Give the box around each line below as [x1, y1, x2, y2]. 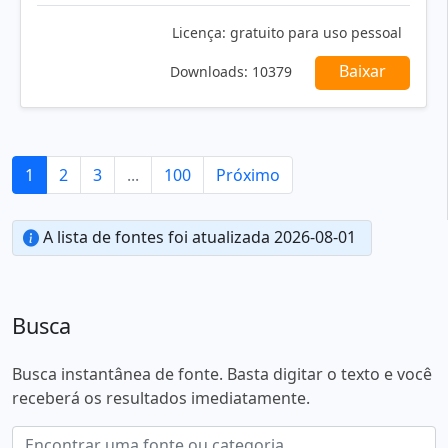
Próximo [216, 164, 280, 187]
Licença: [172, 23, 226, 43]
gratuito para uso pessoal [226, 23, 402, 43]
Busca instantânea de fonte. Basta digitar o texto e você [12, 363, 432, 386]
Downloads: [170, 62, 248, 82]
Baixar [339, 60, 386, 83]
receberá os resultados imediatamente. [12, 387, 310, 410]
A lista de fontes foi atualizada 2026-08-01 [39, 226, 356, 249]
